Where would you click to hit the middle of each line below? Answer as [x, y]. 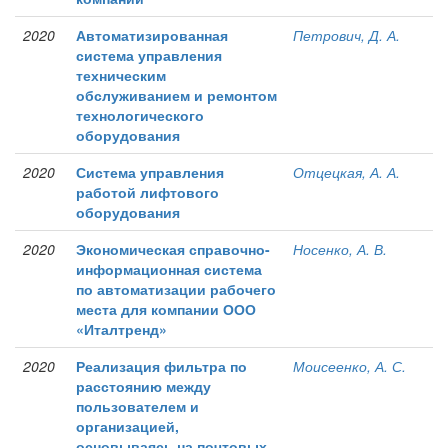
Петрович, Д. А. [346, 35]
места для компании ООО [166, 309]
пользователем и [137, 406]
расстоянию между [143, 386]
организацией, [127, 426]
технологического [140, 115]
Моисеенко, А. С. [349, 366]
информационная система [169, 269]
